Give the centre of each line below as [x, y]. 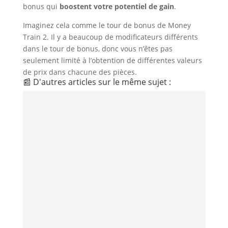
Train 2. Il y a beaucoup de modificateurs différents [110, 37]
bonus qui [41, 6]
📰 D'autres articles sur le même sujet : [97, 82]
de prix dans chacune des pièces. [80, 72]
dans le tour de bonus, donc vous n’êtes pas [97, 49]
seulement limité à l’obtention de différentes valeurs [112, 60]
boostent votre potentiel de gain [117, 6]
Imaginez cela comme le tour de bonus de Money [107, 25]
